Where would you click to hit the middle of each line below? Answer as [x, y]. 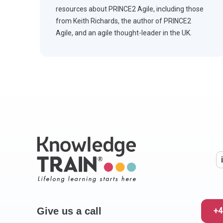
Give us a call [69, 211]
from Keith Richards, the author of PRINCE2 [123, 21]
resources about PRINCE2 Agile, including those [130, 9]
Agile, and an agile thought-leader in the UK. [124, 33]
